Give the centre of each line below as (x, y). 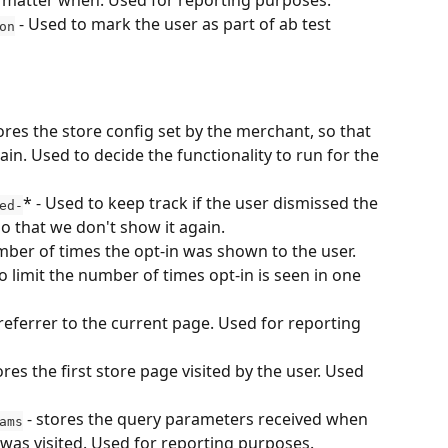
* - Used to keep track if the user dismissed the (202, 203)
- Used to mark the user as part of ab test (175, 24)
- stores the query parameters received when (197, 419)
